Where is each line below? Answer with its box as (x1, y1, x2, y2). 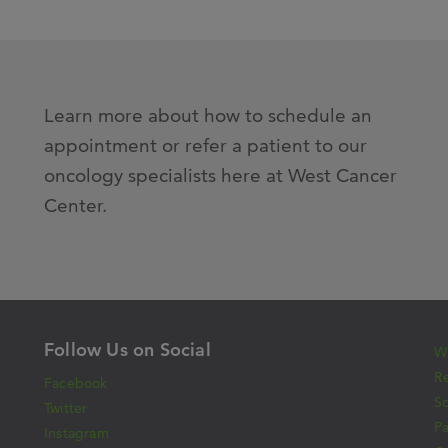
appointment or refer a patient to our (44, 134, 367, 157)
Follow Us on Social (44, 338, 211, 361)
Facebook (44, 374, 108, 392)
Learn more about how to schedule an (44, 104, 372, 127)
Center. (44, 194, 107, 217)
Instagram (44, 424, 109, 442)
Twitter (44, 399, 88, 417)
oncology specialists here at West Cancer (44, 164, 397, 187)
